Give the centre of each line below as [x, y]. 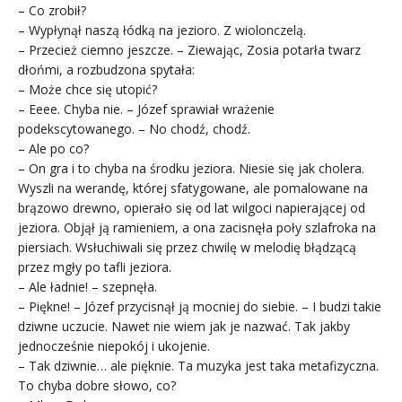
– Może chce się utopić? [87, 89]
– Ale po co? [53, 148]
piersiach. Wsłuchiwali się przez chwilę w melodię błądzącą [187, 247]
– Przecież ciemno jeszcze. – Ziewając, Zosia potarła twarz [189, 49]
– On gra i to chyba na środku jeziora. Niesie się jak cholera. [191, 168]
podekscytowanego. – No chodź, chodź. [134, 128]
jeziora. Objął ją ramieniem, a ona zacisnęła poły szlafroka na [197, 227]
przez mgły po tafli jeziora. [95, 267]
